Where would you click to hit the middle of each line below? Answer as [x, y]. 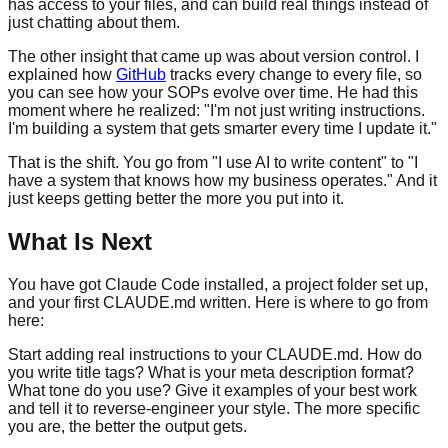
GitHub [141, 74]
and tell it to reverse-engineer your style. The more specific [214, 408]
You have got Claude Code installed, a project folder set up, [218, 284]
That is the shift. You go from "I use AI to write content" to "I [213, 162]
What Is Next [80, 241]
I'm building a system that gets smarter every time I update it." [222, 128]
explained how [62, 74]
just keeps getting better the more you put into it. [176, 198]
